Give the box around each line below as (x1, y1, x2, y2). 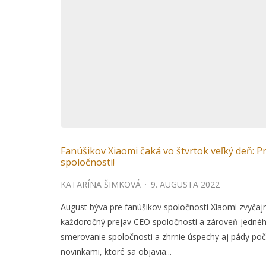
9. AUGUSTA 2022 (151, 179, 220, 191)
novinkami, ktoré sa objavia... (61, 246, 172, 258)
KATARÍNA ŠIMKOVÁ (61, 179, 141, 191)
